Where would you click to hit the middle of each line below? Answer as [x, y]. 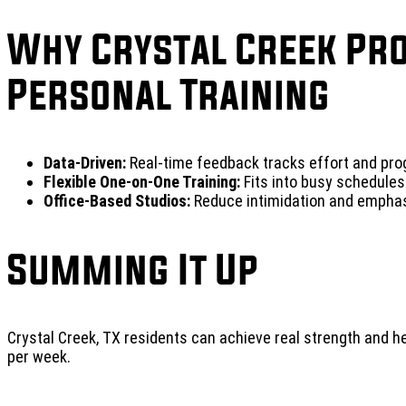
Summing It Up [133, 269]
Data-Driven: [85, 163]
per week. [39, 357]
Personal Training [169, 94]
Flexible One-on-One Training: [142, 182]
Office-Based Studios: [117, 201]
